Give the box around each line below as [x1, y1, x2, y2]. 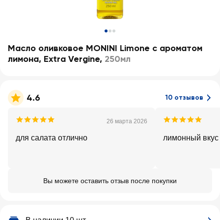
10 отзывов [165, 93, 203, 102]
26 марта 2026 [107, 118, 147, 125]
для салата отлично [16, 134, 87, 142]
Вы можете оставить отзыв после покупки [43, 177, 177, 185]
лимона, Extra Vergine [8, 54, 100, 64]
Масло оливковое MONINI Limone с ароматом [8, 43, 202, 54]
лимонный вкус [163, 134, 219, 142]
